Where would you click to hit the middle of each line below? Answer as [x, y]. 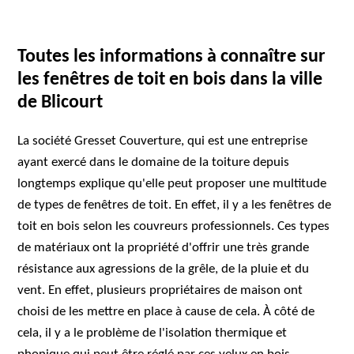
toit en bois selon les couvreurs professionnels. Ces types [174, 226]
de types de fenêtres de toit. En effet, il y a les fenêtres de [175, 205]
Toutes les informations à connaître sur [172, 57]
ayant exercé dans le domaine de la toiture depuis [154, 162]
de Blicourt [60, 103]
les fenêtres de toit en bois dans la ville [170, 80]
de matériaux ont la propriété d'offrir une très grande [164, 248]
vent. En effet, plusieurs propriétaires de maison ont [160, 290]
